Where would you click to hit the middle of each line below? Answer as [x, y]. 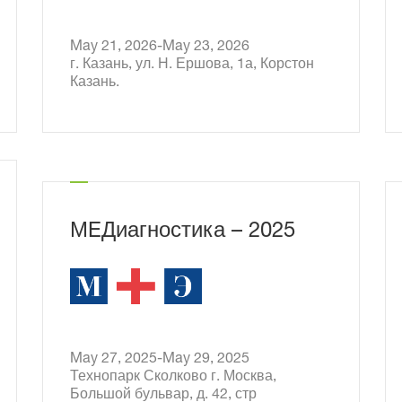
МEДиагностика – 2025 [182, 232]
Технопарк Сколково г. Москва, [173, 378]
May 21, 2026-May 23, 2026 [221, 48]
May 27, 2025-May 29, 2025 [221, 360]
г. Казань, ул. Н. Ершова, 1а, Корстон [192, 66]
